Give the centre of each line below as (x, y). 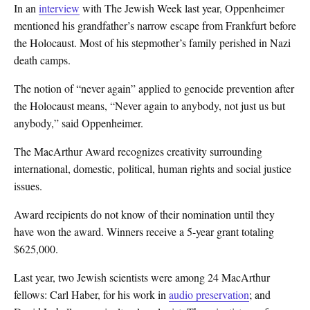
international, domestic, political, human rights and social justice (153, 168)
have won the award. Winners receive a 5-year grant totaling (144, 231)
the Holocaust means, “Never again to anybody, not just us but (149, 106)
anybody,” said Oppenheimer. (79, 123)
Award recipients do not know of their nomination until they (144, 214)
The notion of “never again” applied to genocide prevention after (154, 88)
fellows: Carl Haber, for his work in (91, 294)
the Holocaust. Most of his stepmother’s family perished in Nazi (152, 43)
